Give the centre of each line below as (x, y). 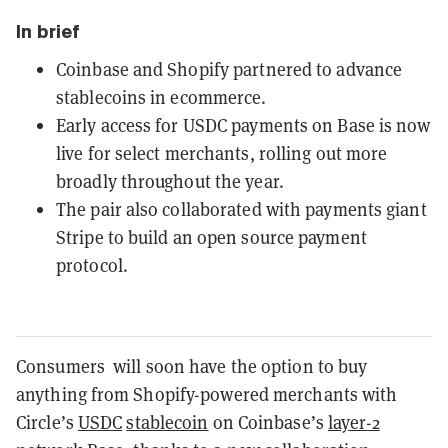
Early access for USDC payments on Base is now (243, 125)
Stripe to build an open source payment (211, 237)
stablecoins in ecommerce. (161, 97)
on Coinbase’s (268, 422)
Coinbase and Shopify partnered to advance (229, 69)
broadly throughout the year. (170, 181)
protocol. (92, 265)
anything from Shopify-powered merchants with (207, 394)
